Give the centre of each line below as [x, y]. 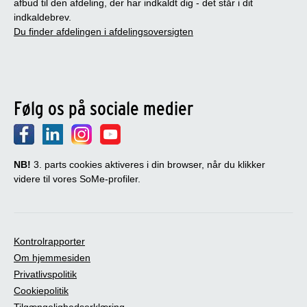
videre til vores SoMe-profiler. [77, 179]
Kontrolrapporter [49, 241]
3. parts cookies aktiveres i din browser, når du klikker [148, 164]
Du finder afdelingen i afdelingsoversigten [103, 31]
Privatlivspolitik [45, 274]
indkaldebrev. [42, 17]
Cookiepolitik [41, 290]
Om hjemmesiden [52, 257]
